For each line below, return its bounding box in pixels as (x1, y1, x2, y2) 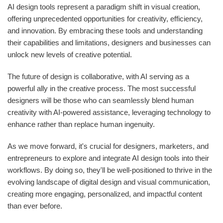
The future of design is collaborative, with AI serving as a (7, 72, 189, 81)
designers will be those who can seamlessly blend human (7, 96, 194, 105)
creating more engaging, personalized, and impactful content (7, 190, 202, 199)
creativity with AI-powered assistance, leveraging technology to (7, 108, 211, 117)
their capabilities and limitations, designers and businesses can (7, 38, 211, 47)
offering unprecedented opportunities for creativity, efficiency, (7, 14, 203, 23)
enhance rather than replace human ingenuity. (7, 120, 155, 129)
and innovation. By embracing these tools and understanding (7, 26, 203, 35)
